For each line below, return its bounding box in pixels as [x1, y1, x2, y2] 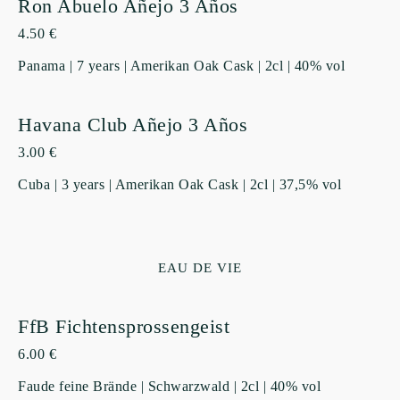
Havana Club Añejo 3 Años [18, 112, 247, 136]
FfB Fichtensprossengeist [18, 315, 229, 338]
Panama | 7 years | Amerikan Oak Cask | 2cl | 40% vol [18, 57, 345, 73]
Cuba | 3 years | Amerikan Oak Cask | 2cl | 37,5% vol [18, 176, 341, 192]
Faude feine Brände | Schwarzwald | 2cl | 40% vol [18, 379, 321, 395]
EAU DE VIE [157, 260, 243, 275]
